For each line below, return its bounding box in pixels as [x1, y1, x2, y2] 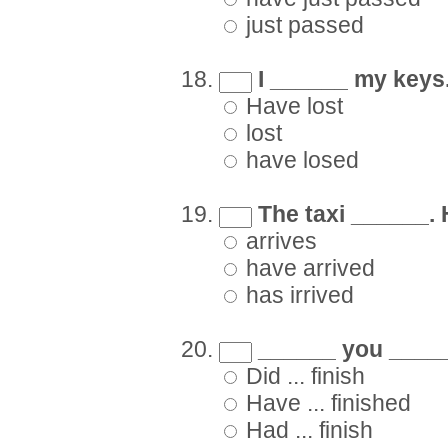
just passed [240, 13, 364, 39]
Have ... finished [240, 391, 411, 417]
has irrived [240, 283, 354, 309]
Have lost [240, 94, 343, 120]
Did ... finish [240, 364, 365, 390]
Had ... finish [240, 418, 373, 444]
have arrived [240, 256, 375, 282]
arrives [240, 229, 317, 255]
